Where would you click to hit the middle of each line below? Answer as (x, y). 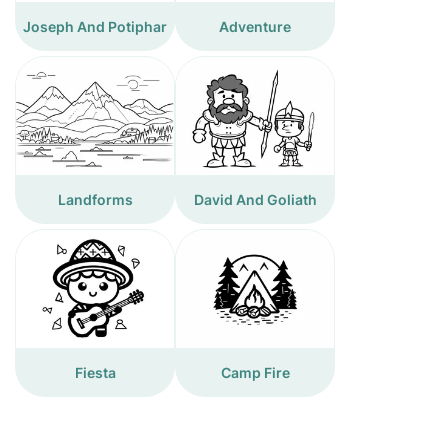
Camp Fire (255, 372)
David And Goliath (255, 199)
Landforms (95, 199)
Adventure (255, 26)
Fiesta (95, 372)
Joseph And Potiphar (95, 26)
